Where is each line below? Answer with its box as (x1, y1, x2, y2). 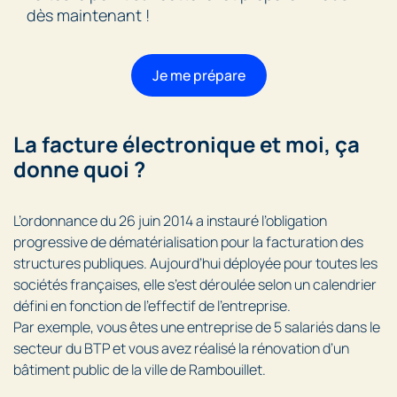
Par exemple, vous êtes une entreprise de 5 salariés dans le (13, 316, 380, 337)
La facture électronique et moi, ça (13, 128, 360, 159)
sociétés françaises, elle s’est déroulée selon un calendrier (13, 274, 377, 294)
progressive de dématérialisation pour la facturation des (13, 231, 363, 252)
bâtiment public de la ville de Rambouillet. (13, 359, 266, 379)
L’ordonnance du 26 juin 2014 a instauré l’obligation (13, 210, 327, 230)
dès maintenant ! (27, 4, 150, 26)
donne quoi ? (13, 153, 145, 183)
